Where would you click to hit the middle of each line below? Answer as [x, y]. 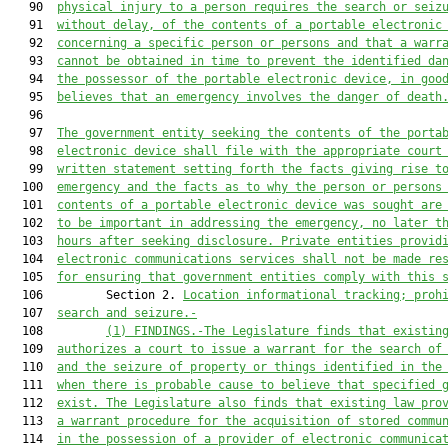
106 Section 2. [95, 295]
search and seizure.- [127, 313]
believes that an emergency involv [172, 97]
